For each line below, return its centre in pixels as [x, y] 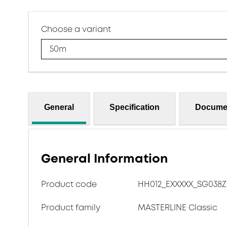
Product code [69, 184]
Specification [135, 107]
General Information [104, 159]
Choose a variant [76, 29]
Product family [71, 207]
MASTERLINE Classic [178, 207]
